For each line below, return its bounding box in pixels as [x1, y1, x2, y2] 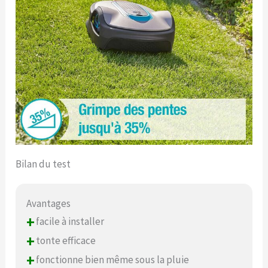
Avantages [26, 197, 71, 211]
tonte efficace [34, 234, 96, 248]
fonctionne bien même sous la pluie [34, 253, 190, 267]
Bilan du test [16, 157, 71, 171]
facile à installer [34, 215, 105, 229]
